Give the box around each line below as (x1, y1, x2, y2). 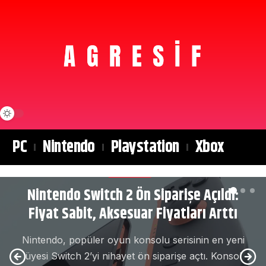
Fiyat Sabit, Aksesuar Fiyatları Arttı (28, 202, 237, 226)
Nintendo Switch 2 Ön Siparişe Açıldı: (27, 184, 239, 208)
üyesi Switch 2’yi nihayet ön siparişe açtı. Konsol (24, 250, 242, 262)
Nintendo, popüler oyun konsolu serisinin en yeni (21, 234, 245, 246)
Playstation (110, 135, 179, 160)
